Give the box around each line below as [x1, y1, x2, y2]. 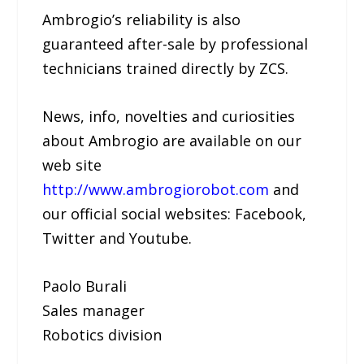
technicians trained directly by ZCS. [42, 58, 289, 79]
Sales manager [42, 300, 145, 320]
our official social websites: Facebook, [42, 204, 307, 224]
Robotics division [42, 324, 162, 344]
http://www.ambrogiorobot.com [42, 180, 270, 200]
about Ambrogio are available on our [42, 131, 302, 151]
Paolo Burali [42, 275, 128, 296]
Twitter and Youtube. [42, 228, 193, 249]
